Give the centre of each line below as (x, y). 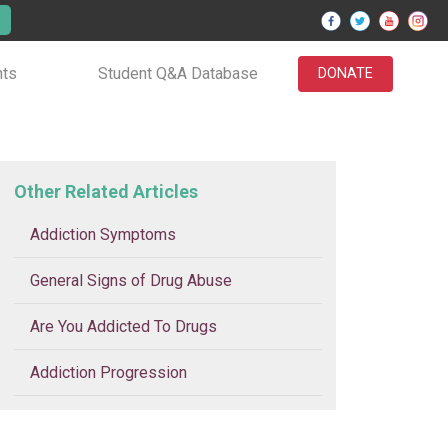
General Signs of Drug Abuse (131, 280)
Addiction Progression (109, 372)
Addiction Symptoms (103, 234)
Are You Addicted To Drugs (124, 326)
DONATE (345, 73)
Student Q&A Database (178, 73)
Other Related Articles (106, 191)
